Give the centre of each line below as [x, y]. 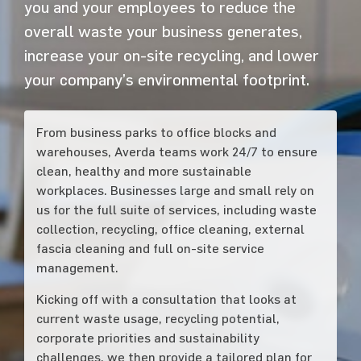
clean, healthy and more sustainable [143, 171]
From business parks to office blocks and [156, 133]
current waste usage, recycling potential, [158, 319]
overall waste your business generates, [163, 31]
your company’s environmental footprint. [166, 80]
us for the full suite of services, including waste [176, 210]
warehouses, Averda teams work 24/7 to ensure [176, 152]
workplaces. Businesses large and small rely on [175, 191]
